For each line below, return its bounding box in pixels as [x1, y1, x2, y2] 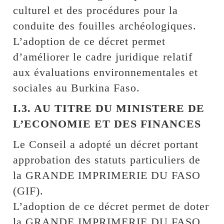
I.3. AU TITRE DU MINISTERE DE [13, 101, 205, 114]
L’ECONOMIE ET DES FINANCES [13, 117, 201, 130]
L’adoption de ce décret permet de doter [13, 199, 209, 212]
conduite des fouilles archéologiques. [13, 19, 197, 32]
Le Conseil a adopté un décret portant [13, 137, 199, 150]
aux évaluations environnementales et [13, 65, 198, 78]
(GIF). [13, 184, 44, 197]
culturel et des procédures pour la [13, 3, 178, 16]
